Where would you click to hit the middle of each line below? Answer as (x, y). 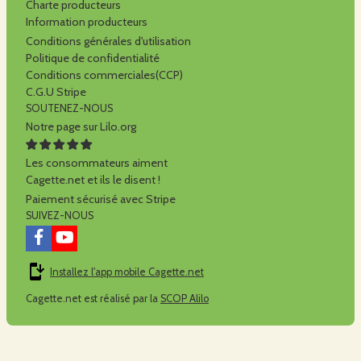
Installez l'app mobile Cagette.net (127, 272)
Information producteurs (87, 22)
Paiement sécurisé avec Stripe (101, 199)
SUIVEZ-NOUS (60, 216)
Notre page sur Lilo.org (81, 127)
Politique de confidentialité (93, 58)
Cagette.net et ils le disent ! (93, 180)
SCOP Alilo (185, 299)
